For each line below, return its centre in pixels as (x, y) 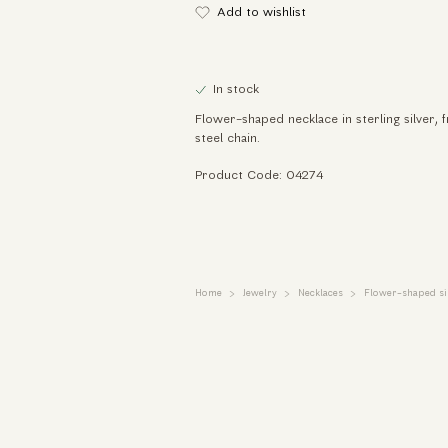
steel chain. (227, 139)
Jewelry (259, 294)
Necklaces (320, 294)
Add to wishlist (262, 12)
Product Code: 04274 (258, 175)
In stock (236, 89)
